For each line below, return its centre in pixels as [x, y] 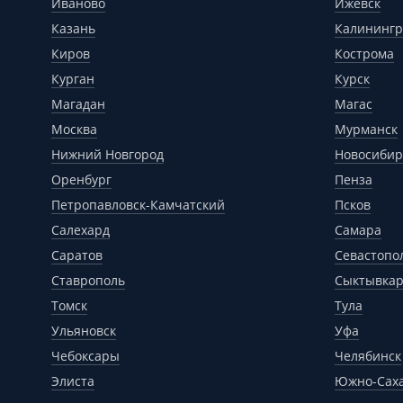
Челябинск [368, 356]
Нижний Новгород [107, 154]
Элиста [73, 381]
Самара [358, 230]
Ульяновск [84, 331]
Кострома [364, 54]
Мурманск [366, 129]
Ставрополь [88, 280]
